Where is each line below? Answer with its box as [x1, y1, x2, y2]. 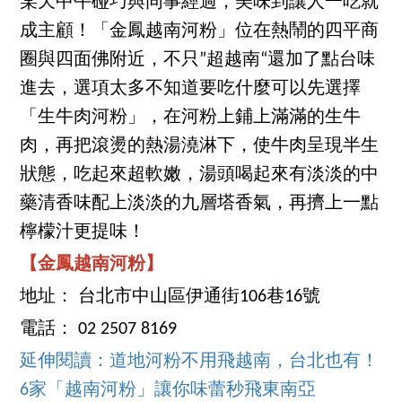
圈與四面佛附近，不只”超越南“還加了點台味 [20, 51, 376, 70]
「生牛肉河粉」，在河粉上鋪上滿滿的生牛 [20, 109, 362, 127]
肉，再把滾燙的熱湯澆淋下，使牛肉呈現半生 [20, 137, 380, 156]
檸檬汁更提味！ [20, 223, 146, 242]
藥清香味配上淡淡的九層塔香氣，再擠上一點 [20, 195, 380, 214]
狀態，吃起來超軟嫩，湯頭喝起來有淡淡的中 [20, 166, 380, 185]
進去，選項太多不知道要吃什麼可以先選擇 [20, 80, 362, 99]
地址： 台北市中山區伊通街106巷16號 [20, 288, 321, 307]
